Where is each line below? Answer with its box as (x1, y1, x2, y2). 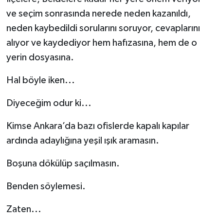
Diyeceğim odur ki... (6, 98, 91, 108)
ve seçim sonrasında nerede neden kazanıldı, (6, 8, 191, 18)
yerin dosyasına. (6, 52, 74, 62)
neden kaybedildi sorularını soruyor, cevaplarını (6, 23, 200, 33)
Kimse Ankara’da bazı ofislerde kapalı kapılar (6, 121, 189, 131)
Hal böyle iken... (6, 75, 75, 85)
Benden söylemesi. (6, 181, 86, 191)
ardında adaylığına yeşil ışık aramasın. (6, 135, 159, 145)
